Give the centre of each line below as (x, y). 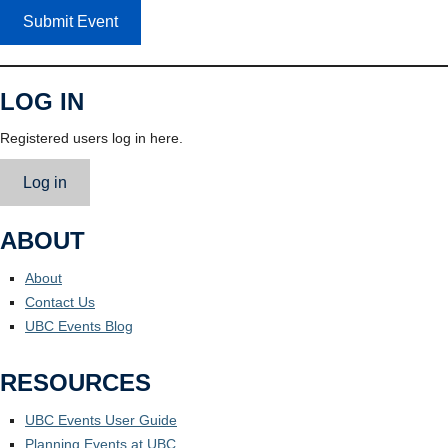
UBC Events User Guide (101, 420)
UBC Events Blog (79, 326)
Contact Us (60, 302)
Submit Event (70, 21)
